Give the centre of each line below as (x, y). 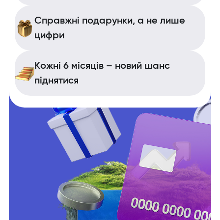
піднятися (56, 81)
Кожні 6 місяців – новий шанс (102, 66)
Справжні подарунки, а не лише (110, 21)
